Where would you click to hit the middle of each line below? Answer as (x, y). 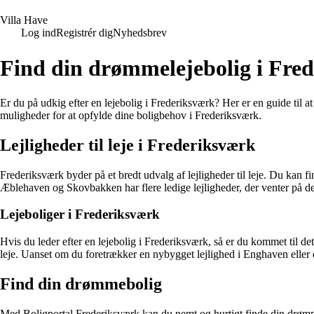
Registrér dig (84, 33)
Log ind (39, 33)
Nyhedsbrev (140, 33)
